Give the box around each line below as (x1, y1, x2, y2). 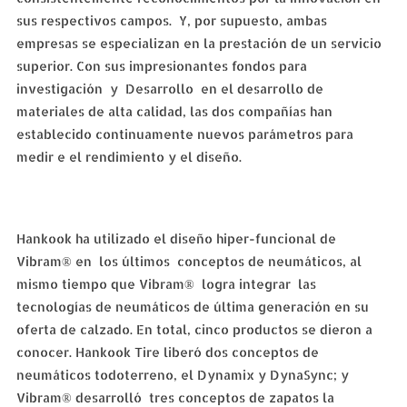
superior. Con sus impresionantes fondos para (15, 58, 307, 74)
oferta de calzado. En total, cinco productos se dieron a (15, 322, 372, 337)
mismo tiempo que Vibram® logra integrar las (15, 276, 316, 292)
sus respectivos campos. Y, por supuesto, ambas (15, 13, 327, 28)
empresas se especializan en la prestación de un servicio (15, 35, 382, 51)
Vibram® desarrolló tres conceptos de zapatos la (15, 390, 334, 405)
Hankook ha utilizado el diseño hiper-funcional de (15, 231, 336, 246)
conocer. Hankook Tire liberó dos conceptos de (15, 344, 323, 360)
